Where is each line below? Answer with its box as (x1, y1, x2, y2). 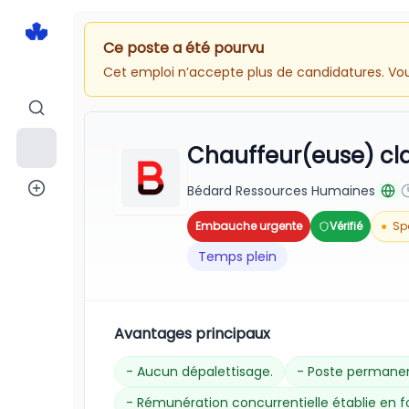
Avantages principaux (114, 323, 270, 344)
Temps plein (198, 247, 277, 266)
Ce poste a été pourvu (103, 37, 264, 58)
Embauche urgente (195, 218, 302, 234)
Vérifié (330, 218, 362, 234)
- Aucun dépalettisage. (126, 362, 273, 381)
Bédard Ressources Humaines (187, 182, 375, 200)
